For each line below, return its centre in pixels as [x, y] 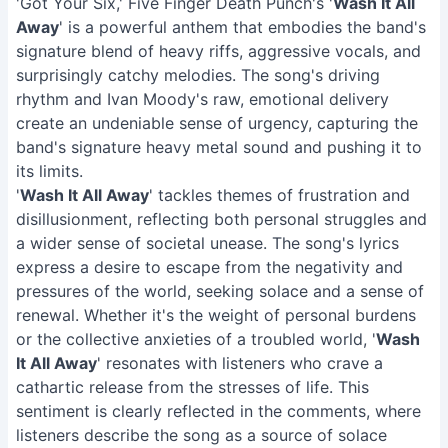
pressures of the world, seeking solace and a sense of [220, 291]
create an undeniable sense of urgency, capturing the [217, 123]
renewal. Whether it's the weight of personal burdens [216, 315]
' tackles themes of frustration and [279, 195]
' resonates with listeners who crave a [240, 363]
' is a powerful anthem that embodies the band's [242, 27]
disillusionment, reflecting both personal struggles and [221, 219]
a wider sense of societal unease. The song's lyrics [207, 243]
